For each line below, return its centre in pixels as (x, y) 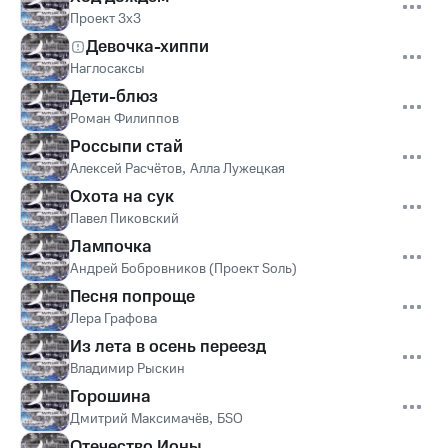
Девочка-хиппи (147, 47)
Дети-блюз (114, 97)
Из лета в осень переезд (168, 347)
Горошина (110, 397)
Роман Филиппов (124, 119)
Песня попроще (132, 297)
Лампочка (111, 247)
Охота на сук (122, 197)
